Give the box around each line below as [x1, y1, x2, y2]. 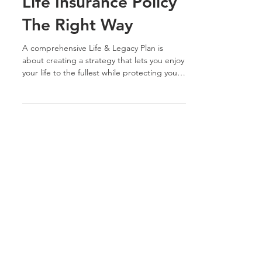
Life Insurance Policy [22, 13, 177, 33]
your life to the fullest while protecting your [22, 88, 180, 99]
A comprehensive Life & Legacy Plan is [22, 64, 163, 74]
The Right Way [22, 36, 133, 56]
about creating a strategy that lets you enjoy [22, 76, 184, 87]
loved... [22, 101, 49, 111]
